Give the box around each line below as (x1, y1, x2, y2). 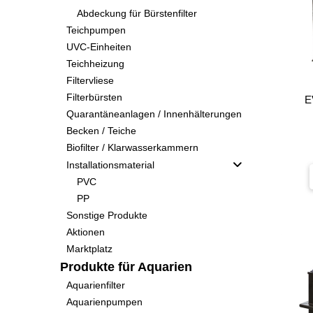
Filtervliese (66, 75, 114, 86)
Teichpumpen (66, 24, 126, 36)
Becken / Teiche (66, 125, 136, 136)
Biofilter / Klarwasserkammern (66, 142, 198, 153)
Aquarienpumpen (66, 296, 143, 307)
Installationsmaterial (66, 159, 154, 170)
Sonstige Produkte (66, 210, 147, 221)
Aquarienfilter (66, 279, 125, 291)
